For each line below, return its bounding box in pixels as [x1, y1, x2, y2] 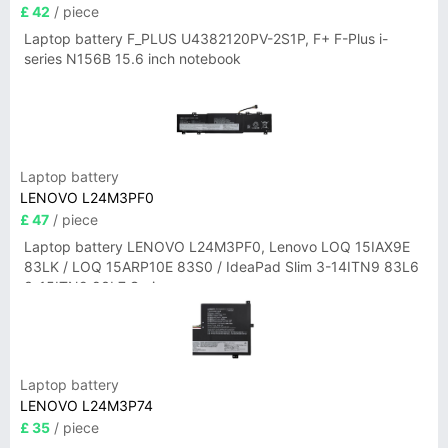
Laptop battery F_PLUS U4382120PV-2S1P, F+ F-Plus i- [24, 30, 388, 47]
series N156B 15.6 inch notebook [24, 50, 241, 67]
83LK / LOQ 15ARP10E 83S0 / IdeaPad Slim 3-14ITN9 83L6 [24, 258, 419, 275]
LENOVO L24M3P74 [20, 397, 153, 414]
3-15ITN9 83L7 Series [24, 278, 170, 295]
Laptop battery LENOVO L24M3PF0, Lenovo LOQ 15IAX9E [24, 238, 410, 255]
